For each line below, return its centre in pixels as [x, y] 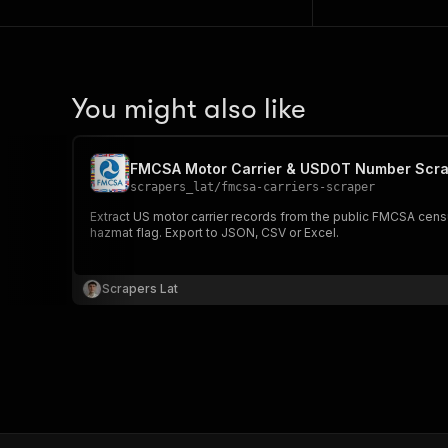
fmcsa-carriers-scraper [298, 187]
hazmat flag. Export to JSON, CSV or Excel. [214, 232]
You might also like [189, 109]
